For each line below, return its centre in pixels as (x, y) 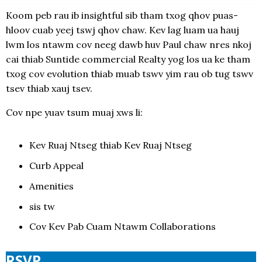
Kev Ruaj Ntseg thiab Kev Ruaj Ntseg (111, 145)
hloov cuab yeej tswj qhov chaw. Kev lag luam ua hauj (123, 30)
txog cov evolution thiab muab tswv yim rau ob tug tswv (130, 74)
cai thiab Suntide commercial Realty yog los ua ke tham (128, 59)
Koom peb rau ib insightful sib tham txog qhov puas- (122, 15)
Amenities (51, 186)
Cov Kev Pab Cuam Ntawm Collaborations (123, 227)
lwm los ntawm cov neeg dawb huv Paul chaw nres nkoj (129, 45)
